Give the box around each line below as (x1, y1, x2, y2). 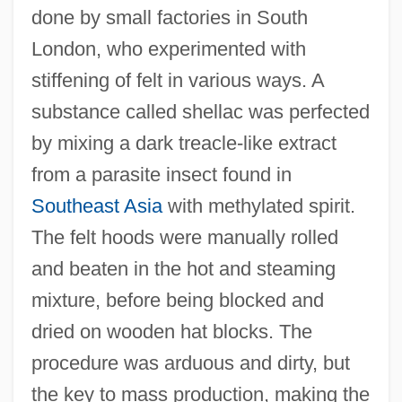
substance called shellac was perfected (31, 100, 370, 123)
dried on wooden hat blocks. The (31, 319, 312, 343)
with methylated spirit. (162, 194, 355, 217)
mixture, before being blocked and (31, 288, 324, 311)
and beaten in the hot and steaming (31, 257, 336, 280)
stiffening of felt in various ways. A (31, 68, 324, 92)
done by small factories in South (31, 5, 308, 29)
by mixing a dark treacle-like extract (31, 131, 336, 154)
